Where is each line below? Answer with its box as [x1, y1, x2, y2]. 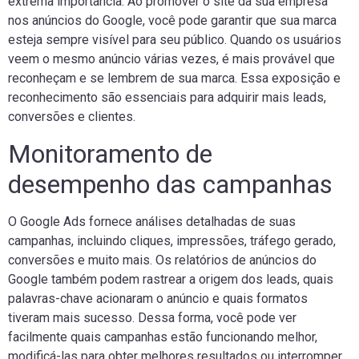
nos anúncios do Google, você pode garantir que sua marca [8, 13, 337, 29]
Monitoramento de [8, 138, 212, 169]
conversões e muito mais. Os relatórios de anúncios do [8, 252, 317, 268]
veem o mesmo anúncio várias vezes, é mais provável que [8, 51, 335, 67]
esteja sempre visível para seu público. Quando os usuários [8, 32, 341, 48]
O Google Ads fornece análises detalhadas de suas [8, 213, 296, 229]
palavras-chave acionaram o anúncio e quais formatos [8, 290, 308, 306]
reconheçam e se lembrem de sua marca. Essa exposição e [8, 71, 341, 87]
